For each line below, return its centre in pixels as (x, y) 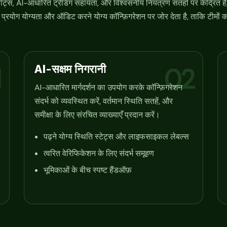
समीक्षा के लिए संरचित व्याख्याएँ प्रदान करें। (97, 115)
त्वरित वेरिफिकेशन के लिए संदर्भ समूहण (99, 154)
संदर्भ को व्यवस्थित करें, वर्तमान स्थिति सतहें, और (103, 101)
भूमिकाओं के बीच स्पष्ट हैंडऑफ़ (87, 170)
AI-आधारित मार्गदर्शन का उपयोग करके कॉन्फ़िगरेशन (108, 88)
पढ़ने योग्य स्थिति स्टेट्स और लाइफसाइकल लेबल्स (116, 137)
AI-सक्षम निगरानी (70, 69)
